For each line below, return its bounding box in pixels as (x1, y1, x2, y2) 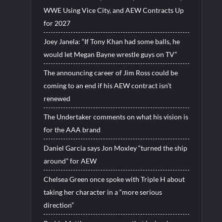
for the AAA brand (43, 125, 101, 134)
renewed (43, 94, 70, 103)
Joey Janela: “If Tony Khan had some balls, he (43, 37, 180, 46)
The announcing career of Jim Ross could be (43, 68, 178, 77)
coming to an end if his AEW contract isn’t (43, 81, 171, 90)
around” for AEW (43, 156, 97, 165)
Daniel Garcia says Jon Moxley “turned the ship (43, 143, 187, 152)
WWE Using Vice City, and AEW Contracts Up (43, 5, 184, 14)
